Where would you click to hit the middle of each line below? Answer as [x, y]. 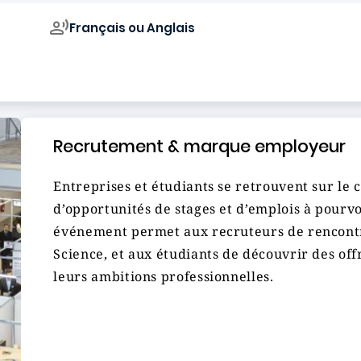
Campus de [85, 64]
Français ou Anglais [133, 27]
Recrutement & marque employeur [200, 146]
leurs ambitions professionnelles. [164, 276]
